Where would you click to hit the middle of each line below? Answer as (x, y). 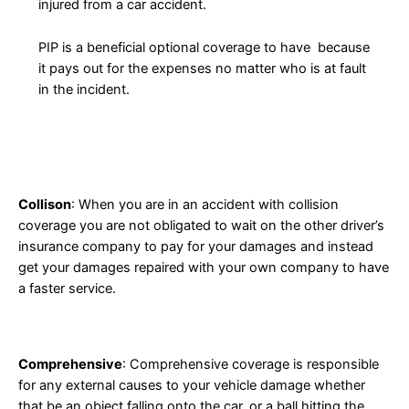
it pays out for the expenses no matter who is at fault (202, 68)
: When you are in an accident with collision (205, 204)
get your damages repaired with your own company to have (204, 267)
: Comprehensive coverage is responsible (251, 365)
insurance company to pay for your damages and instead (196, 246)
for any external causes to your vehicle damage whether (192, 386)
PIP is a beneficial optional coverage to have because (204, 47)
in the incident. (85, 89)
